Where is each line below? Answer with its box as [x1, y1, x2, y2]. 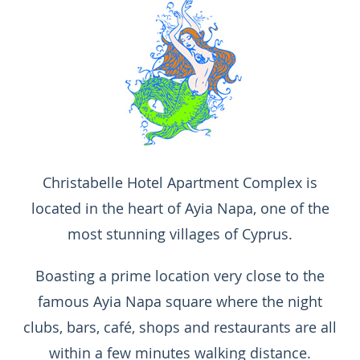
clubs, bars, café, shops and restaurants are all [23, 317, 337, 337]
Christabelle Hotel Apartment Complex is [43, 172, 317, 192]
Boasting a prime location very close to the [35, 265, 325, 285]
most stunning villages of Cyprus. [67, 223, 292, 243]
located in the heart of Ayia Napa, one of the [31, 198, 329, 218]
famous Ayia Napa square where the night [38, 291, 322, 311]
